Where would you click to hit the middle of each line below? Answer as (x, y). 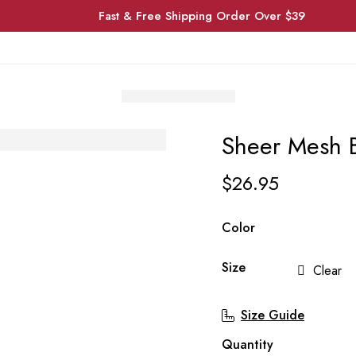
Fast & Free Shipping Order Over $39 (202, 16)
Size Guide (273, 315)
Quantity (248, 344)
